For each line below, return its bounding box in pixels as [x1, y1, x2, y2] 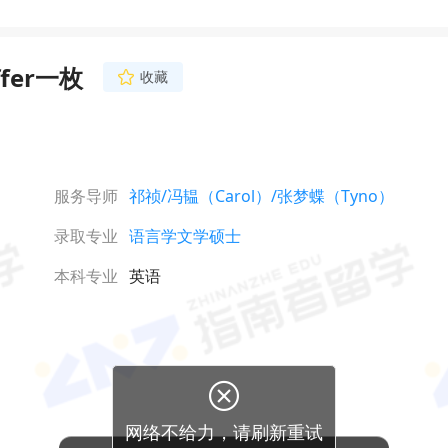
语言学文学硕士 [129, 225, 241, 247]
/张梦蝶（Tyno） [271, 185, 394, 207]
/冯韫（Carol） [161, 185, 271, 207]
